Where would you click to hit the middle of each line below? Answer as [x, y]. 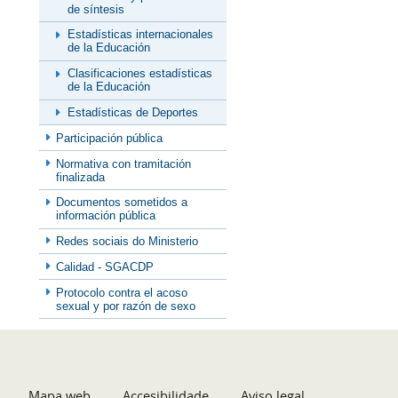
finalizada [81, 177]
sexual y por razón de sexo [126, 306]
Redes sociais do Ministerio [127, 242]
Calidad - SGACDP [105, 267]
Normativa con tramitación [124, 163]
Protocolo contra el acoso [122, 292]
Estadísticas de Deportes [133, 112]
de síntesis [96, 9]
